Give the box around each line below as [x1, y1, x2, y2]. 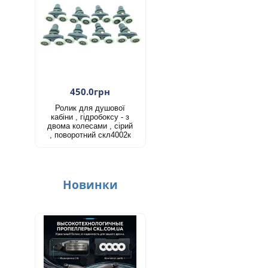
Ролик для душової [55, 103, 126, 112]
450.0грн [70, 85, 111, 98]
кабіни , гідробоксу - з [51, 112, 130, 121]
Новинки [62, 176, 118, 193]
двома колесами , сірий [47, 121, 133, 130]
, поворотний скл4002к [49, 130, 131, 139]
